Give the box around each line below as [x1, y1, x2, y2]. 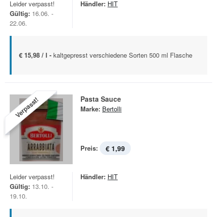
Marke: [80, 104, 100, 113]
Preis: [80, 143, 98, 153]
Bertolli [102, 104, 122, 113]
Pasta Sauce [80, 94, 121, 104]
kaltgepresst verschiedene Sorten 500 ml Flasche [53, 50, 192, 60]
